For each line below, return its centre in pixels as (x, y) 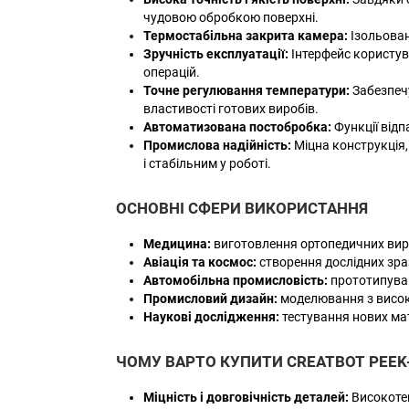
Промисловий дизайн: (210, 298)
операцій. (172, 72)
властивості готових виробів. (231, 108)
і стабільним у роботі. (207, 163)
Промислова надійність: (217, 145)
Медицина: (177, 243)
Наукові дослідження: (211, 316)
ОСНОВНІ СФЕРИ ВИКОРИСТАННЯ (242, 208)
